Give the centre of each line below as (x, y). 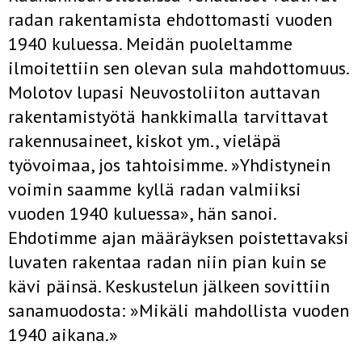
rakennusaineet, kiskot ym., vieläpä (145, 141)
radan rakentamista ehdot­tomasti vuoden (170, 19)
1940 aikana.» (63, 335)
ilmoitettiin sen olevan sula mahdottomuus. (178, 68)
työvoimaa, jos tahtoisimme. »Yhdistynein (169, 165)
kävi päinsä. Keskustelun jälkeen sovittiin (169, 286)
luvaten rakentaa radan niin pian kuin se (167, 262)
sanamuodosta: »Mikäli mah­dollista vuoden (179, 310)
